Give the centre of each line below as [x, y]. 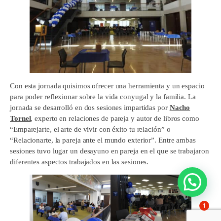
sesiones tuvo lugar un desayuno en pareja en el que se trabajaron [110, 151]
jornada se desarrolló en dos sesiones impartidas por [90, 107]
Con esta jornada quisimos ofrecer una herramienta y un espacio [107, 86]
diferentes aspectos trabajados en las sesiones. [79, 162]
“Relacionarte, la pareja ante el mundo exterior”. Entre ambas [103, 140]
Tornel [20, 118]
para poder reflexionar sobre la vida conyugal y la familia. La [103, 96]
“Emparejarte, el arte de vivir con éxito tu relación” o [90, 129]
